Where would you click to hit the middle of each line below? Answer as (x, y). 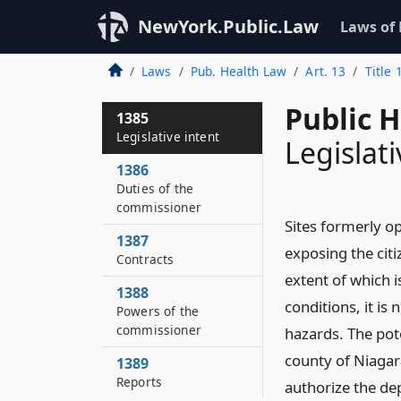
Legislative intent (168, 137)
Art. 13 (326, 71)
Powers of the (158, 311)
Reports (140, 382)
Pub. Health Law (239, 71)
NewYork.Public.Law (228, 26)
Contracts (145, 259)
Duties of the (155, 188)
